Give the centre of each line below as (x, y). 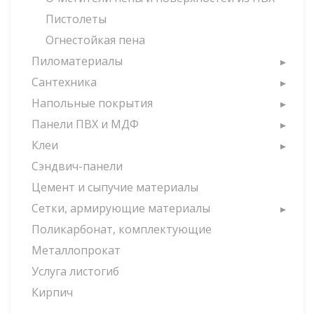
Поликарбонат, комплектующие (122, 229)
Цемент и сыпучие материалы (115, 187)
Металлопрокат (76, 250)
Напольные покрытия (92, 103)
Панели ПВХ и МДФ (85, 124)
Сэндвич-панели (77, 166)
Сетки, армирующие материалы (121, 208)
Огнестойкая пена (95, 40)
